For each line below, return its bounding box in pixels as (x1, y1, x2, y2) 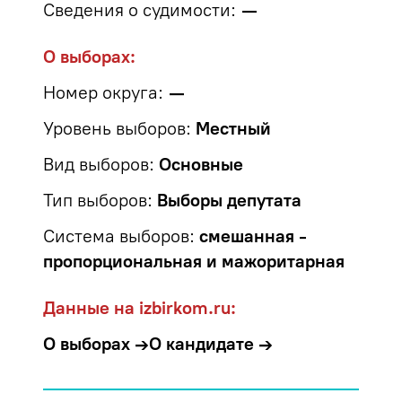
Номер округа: (43, 82, 163, 103)
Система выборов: (43, 225, 195, 247)
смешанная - (199, 225, 307, 247)
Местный (196, 118, 271, 139)
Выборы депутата (157, 189, 301, 211)
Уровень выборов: (43, 118, 191, 139)
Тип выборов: (43, 189, 153, 211)
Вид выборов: (43, 153, 154, 175)
